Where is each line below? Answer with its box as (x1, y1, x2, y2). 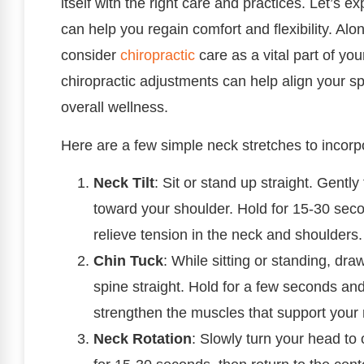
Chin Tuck (93, 253, 163, 270)
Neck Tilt (93, 175, 154, 192)
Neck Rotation (93, 331, 192, 348)
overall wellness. (61, 99, 168, 116)
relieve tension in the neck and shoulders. (93, 227, 362, 244)
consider (61, 47, 120, 64)
